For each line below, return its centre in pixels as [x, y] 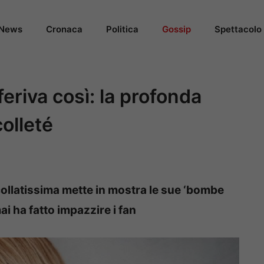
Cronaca [64, 29]
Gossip [176, 29]
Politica [122, 29]
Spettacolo [238, 29]
